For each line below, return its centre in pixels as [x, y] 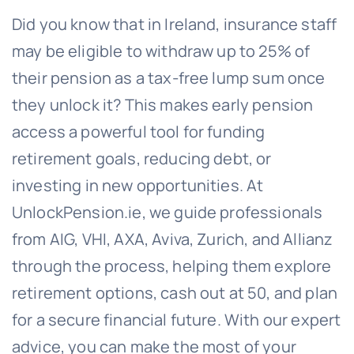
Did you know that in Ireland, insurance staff [174, 24]
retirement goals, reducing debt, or [141, 159]
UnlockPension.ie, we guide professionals [167, 213]
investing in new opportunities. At [137, 186]
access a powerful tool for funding [138, 132]
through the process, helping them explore [171, 266]
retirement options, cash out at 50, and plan [175, 293]
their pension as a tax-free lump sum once [168, 78]
